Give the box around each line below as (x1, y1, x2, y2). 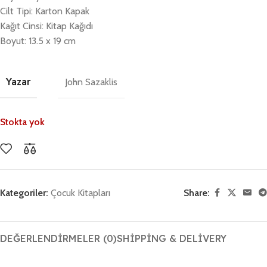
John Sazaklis (65, 76, 117, 88)
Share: (184, 187, 210, 199)
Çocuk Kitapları (51, 187, 110, 199)
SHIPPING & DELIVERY (117, 232, 226, 245)
